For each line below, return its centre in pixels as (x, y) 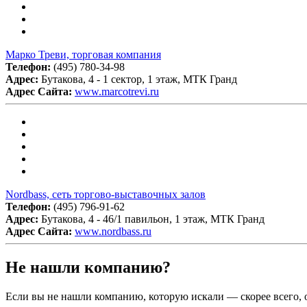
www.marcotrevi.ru (117, 91)
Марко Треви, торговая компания (83, 54)
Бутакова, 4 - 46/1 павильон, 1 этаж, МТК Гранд (153, 219)
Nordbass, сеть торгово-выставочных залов (106, 194)
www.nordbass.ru (113, 231)
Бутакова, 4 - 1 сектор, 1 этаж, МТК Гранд (139, 79)
